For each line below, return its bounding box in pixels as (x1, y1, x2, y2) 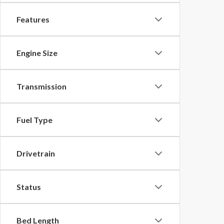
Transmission (16, 81, 66, 91)
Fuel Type (16, 115, 52, 124)
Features (16, 14, 49, 24)
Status (16, 182, 41, 191)
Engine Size (16, 48, 57, 57)
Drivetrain (16, 148, 55, 158)
